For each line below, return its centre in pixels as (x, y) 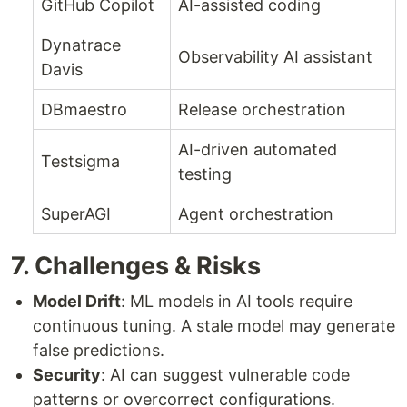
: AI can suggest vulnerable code (225, 374)
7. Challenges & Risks (136, 265)
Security (67, 374)
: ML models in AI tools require (237, 301)
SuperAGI (76, 213)
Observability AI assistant (275, 56)
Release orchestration (262, 109)
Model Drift (77, 301)
